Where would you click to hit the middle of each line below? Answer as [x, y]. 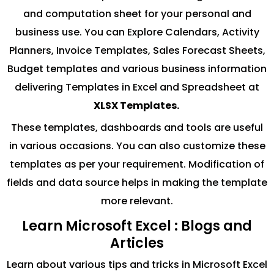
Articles [137, 243]
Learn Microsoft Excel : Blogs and [137, 226]
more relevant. [137, 201]
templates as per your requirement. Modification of [137, 165]
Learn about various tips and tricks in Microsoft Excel [137, 265]
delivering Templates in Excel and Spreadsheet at [137, 87]
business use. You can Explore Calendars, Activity [137, 32]
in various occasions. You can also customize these [137, 146]
